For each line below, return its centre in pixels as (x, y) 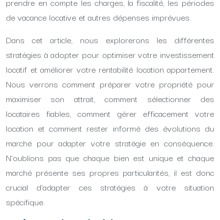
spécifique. (25, 202)
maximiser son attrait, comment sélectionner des (110, 98)
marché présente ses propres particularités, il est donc (110, 172)
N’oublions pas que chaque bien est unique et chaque (110, 157)
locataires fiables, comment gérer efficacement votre (110, 113)
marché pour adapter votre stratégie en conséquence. (110, 143)
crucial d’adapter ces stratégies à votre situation (110, 187)
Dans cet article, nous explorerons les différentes (110, 40)
